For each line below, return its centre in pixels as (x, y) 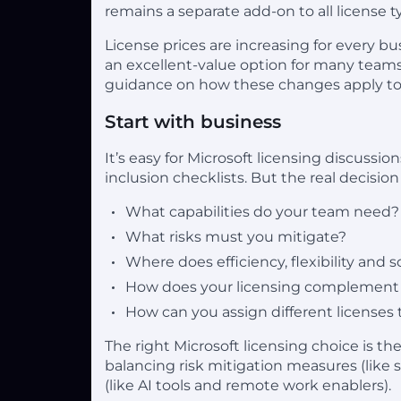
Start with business (193, 121)
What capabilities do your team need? (262, 211)
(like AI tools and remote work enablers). (248, 385)
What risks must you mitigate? (236, 236)
